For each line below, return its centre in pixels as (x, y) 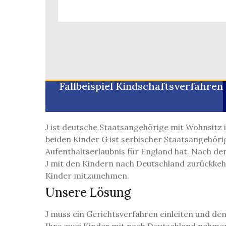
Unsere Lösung (88, 193)
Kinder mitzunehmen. (87, 176)
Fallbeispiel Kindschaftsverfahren (141, 86)
